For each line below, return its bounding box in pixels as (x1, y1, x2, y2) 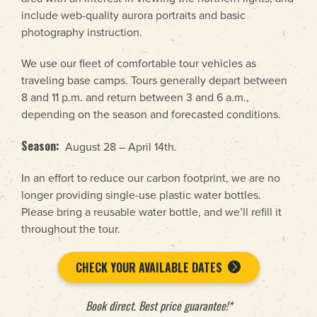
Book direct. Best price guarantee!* (85, 297, 232, 314)
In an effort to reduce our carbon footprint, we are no (21, 171, 280, 185)
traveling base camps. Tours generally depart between (21, 74, 287, 88)
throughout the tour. (21, 222, 120, 236)
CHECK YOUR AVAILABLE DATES (75, 259, 222, 276)
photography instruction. (21, 25, 142, 40)
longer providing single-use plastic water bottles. (21, 188, 261, 202)
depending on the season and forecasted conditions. (21, 108, 281, 122)
